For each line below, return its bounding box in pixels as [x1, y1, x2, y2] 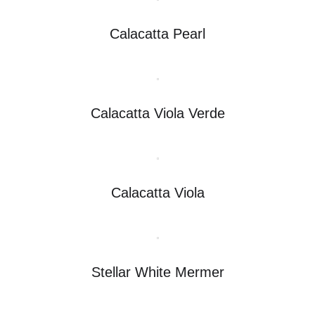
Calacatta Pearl [110, 25, 205, 41]
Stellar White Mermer [91, 264, 224, 280]
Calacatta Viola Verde [90, 105, 225, 121]
